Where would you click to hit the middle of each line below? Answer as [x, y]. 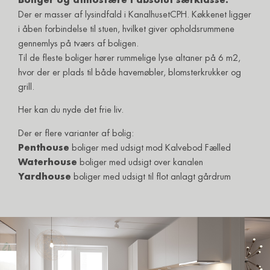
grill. [26, 87]
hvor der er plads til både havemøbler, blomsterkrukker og [130, 72]
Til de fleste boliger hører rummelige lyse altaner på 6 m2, [129, 58]
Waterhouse [48, 162]
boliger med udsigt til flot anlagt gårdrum [151, 177]
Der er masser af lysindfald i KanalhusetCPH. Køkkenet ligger [135, 14]
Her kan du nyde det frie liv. [71, 110]
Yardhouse [45, 177]
